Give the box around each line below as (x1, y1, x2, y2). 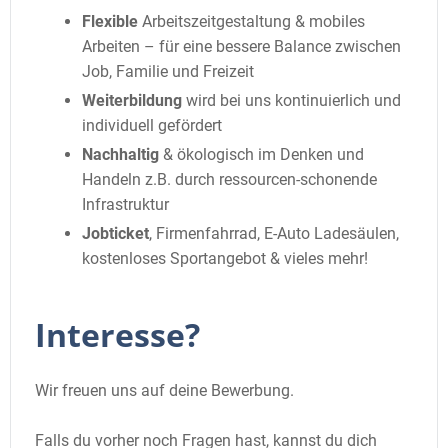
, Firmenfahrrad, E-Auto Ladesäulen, (149, 224, 399, 244)
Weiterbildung (82, 91, 182, 111)
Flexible (82, 12, 138, 32)
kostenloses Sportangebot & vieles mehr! (82, 249, 368, 269)
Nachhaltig (82, 145, 159, 165)
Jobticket (82, 224, 149, 244)
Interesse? (35, 313, 200, 357)
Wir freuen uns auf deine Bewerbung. (35, 381, 294, 401)
